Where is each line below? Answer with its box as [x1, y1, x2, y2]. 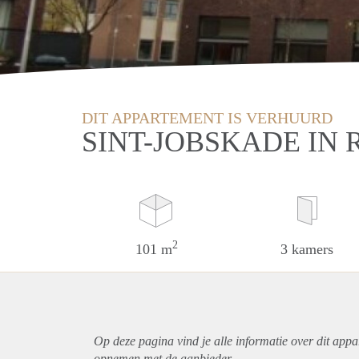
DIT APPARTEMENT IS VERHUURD [82, 108, 333, 127]
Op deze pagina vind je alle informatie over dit [94, 333, 333, 348]
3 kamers [280, 240, 334, 257]
